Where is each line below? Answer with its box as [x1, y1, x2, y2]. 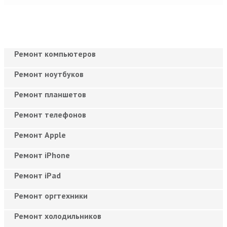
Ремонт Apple [14, 129, 66, 140]
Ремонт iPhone [14, 149, 70, 160]
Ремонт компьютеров [14, 48, 96, 59]
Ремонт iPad [14, 170, 61, 180]
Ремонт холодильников [14, 210, 101, 221]
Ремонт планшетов [14, 89, 86, 99]
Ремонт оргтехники [14, 190, 88, 201]
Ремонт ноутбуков [14, 68, 84, 79]
